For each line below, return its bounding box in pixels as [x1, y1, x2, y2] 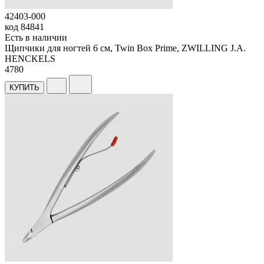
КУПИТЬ [9, 82, 39, 92]
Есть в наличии [5, 32, 67, 42]
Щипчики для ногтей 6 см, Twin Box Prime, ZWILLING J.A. [5, 42, 246, 53]
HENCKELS [5, 53, 55, 64]
